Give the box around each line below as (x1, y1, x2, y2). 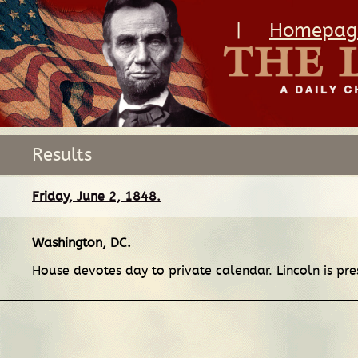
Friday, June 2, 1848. (32, 188, 161, 205)
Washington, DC (32, 234, 127, 251)
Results (32, 144, 92, 165)
